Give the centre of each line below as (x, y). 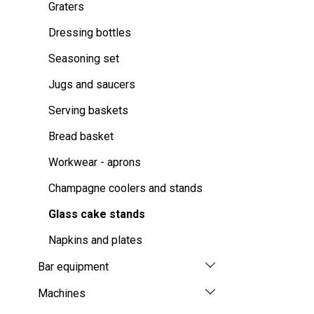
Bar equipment (73, 266)
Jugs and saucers (92, 85)
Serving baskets (88, 111)
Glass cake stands (97, 214)
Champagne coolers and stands (125, 189)
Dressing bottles (90, 33)
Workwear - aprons (95, 163)
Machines (62, 293)
